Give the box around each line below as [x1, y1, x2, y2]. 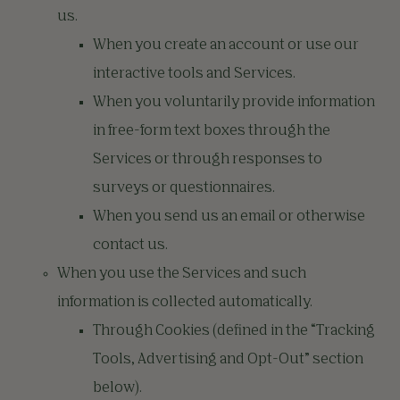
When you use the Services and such [57, 267, 306, 281]
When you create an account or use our [93, 38, 359, 53]
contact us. [93, 238, 173, 253]
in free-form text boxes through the [93, 124, 330, 138]
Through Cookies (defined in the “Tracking [93, 324, 375, 338]
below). [93, 381, 142, 396]
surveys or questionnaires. [93, 181, 275, 196]
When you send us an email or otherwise [93, 210, 365, 224]
